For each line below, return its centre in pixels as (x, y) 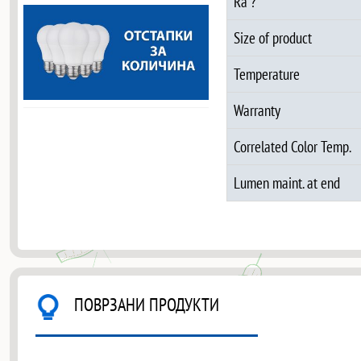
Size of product (272, 37)
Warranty (257, 110)
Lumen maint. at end (286, 182)
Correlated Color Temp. (292, 146)
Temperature (266, 73)
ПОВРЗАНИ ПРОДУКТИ (147, 304)
